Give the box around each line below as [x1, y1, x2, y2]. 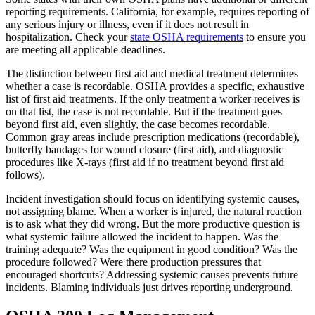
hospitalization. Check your [6, 30, 130, 43]
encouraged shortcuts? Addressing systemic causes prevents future [6, 268, 298, 281]
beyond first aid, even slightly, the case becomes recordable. [6, 117, 270, 130]
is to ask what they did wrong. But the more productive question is [6, 217, 300, 230]
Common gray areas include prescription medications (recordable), [6, 130, 300, 143]
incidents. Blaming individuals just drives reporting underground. [6, 281, 293, 293]
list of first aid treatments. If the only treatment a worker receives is [6, 92, 300, 105]
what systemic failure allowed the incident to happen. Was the [6, 230, 278, 243]
